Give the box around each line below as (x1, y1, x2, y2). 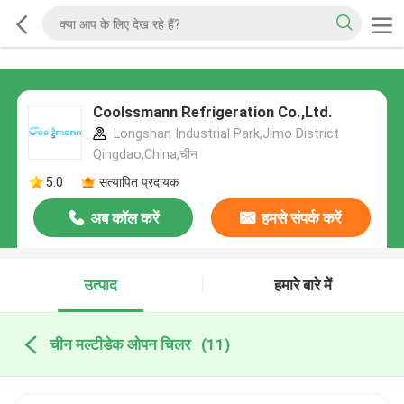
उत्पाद (84, 276, 118, 295)
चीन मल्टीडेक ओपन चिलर (49, 335, 190, 353)
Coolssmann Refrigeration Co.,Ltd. (92, 103, 333, 122)
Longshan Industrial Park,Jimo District (109, 126, 339, 142)
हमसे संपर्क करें (262, 209, 342, 228)
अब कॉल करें (89, 209, 159, 228)
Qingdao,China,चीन (92, 147, 197, 162)
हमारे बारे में (274, 276, 333, 295)
